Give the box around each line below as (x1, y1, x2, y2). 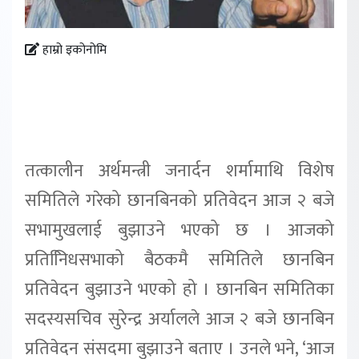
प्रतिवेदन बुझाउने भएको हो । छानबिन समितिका (25, 274, 334, 305)
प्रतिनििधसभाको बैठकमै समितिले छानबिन (25, 244, 334, 275)
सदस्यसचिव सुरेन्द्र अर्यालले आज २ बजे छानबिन (25, 304, 334, 334)
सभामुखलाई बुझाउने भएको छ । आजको (25, 215, 334, 245)
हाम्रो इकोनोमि (39, 39, 107, 62)
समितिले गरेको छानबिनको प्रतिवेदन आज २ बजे (25, 185, 334, 216)
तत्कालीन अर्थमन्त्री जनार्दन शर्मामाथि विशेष (25, 155, 334, 186)
